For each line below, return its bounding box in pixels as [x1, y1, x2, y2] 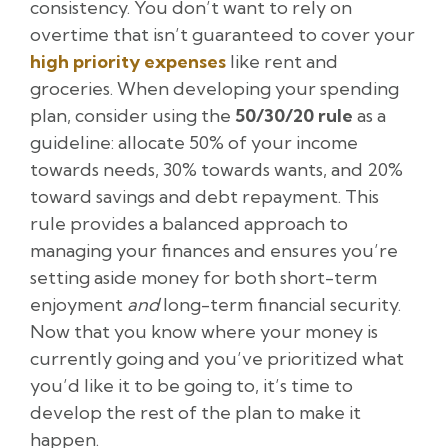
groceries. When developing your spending [30, 77, 399, 101]
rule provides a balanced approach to [30, 212, 348, 236]
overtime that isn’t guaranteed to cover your [30, 23, 415, 47]
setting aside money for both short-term [30, 266, 377, 290]
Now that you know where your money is [30, 320, 378, 344]
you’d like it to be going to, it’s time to [30, 374, 353, 398]
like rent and [226, 50, 338, 74]
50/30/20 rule [235, 104, 353, 128]
